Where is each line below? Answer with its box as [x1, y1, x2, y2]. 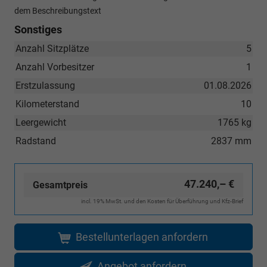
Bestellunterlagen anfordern [76, 230, 208, 243]
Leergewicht [15, 116, 66, 128]
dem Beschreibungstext [14, 5, 101, 15]
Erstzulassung [15, 79, 75, 91]
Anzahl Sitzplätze [15, 42, 89, 54]
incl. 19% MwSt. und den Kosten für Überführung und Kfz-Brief [81, 197, 243, 204]
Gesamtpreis [33, 179, 88, 191]
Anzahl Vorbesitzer [15, 61, 94, 73]
